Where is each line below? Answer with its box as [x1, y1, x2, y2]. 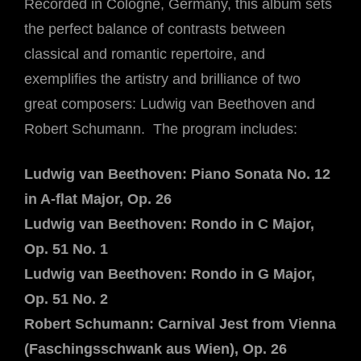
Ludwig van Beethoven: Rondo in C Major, [24, 216, 314, 233]
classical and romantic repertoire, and [24, 45, 265, 62]
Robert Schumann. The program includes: [24, 120, 297, 137]
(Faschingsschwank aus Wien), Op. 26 [24, 341, 287, 358]
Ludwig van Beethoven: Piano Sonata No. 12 [24, 166, 330, 183]
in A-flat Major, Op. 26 [24, 191, 172, 208]
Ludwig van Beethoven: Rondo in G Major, [24, 266, 315, 283]
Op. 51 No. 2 [24, 291, 108, 308]
